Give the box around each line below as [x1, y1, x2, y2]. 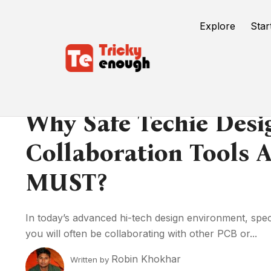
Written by [70, 254, 111, 264]
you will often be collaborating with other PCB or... [25, 227, 257, 240]
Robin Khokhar [111, 252, 181, 265]
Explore [200, 20, 236, 32]
